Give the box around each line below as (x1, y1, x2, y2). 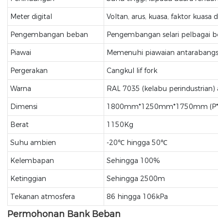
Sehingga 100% (106, 156, 160, 165)
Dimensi (10, 102, 37, 111)
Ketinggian (10, 174, 46, 183)
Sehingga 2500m (106, 174, 165, 183)
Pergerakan (10, 66, 48, 75)
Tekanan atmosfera (10, 192, 75, 201)
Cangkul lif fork (106, 66, 157, 75)
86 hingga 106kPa (106, 192, 168, 201)
